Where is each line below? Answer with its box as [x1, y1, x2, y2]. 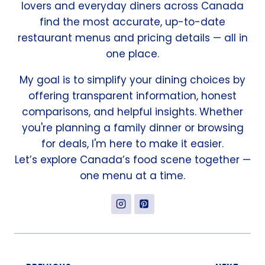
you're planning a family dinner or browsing [21, 120, 244, 135]
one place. [106, 46, 159, 61]
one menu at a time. [80, 168, 185, 183]
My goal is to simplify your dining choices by [20, 72, 245, 87]
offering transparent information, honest [28, 88, 237, 103]
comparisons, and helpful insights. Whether [22, 104, 243, 119]
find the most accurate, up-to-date [40, 14, 225, 29]
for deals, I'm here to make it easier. [41, 136, 224, 151]
